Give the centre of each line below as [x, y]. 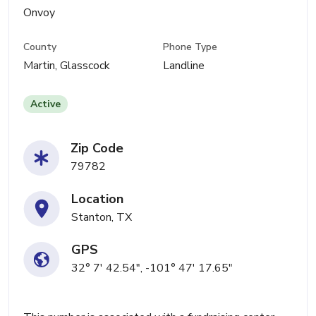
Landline [184, 66]
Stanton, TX [102, 218]
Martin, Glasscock [67, 66]
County [40, 47]
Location [97, 199]
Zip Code [97, 148]
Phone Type [190, 47]
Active [45, 104]
